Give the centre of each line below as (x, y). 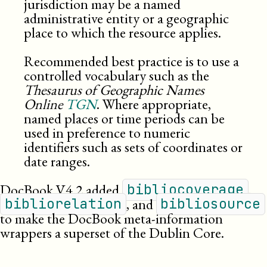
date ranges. (57, 161)
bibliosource (211, 204)
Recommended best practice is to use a (131, 61)
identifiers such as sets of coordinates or (133, 147)
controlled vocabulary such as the (117, 75)
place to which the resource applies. (122, 32)
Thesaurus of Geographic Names (114, 89)
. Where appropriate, (154, 104)
